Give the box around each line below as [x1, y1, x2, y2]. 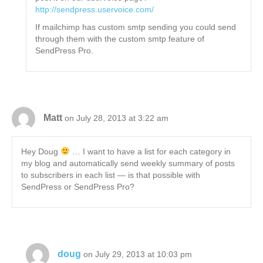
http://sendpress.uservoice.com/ [35, 5, 154, 15]
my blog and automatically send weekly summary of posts [21, 159, 235, 168]
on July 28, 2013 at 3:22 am [65, 113, 168, 123]
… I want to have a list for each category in [69, 147, 231, 157]
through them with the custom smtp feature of [35, 34, 205, 44]
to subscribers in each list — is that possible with [21, 170, 200, 180]
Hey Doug [21, 147, 60, 157]
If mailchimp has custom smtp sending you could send [35, 22, 237, 32]
